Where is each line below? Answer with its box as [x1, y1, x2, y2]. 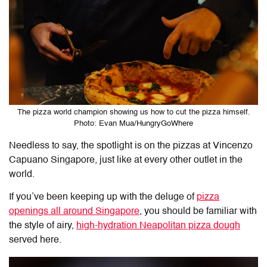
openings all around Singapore [9, 206, 139, 216]
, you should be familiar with [139, 206, 257, 216]
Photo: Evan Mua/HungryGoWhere [74, 119, 193, 128]
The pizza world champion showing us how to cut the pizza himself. [17, 108, 250, 116]
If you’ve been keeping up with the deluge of [9, 192, 197, 202]
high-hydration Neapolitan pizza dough [76, 221, 240, 231]
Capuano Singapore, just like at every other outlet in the [9, 155, 243, 165]
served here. [9, 235, 61, 245]
